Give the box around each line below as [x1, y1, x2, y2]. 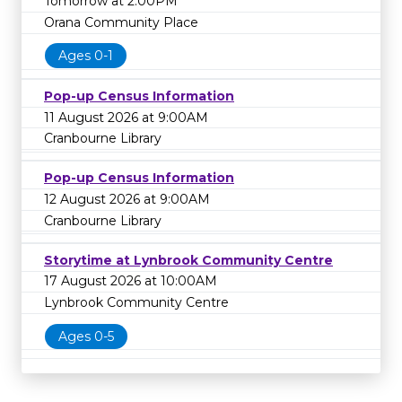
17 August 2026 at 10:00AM [44, 273, 217, 290]
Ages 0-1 [58, 48, 113, 65]
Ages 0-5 [58, 328, 114, 345]
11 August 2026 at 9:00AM [44, 109, 208, 126]
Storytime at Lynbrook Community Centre [44, 251, 333, 268]
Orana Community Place [44, 13, 198, 31]
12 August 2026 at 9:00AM [44, 190, 210, 207]
